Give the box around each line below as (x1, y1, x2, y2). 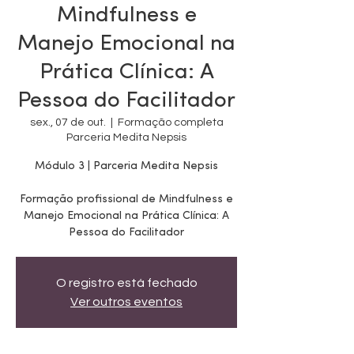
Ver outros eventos (70, 295, 183, 308)
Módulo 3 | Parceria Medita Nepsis (35, 160, 218, 172)
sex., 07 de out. (29, 116, 106, 128)
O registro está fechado (55, 276, 198, 289)
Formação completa (117, 116, 224, 128)
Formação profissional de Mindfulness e (20, 193, 233, 205)
